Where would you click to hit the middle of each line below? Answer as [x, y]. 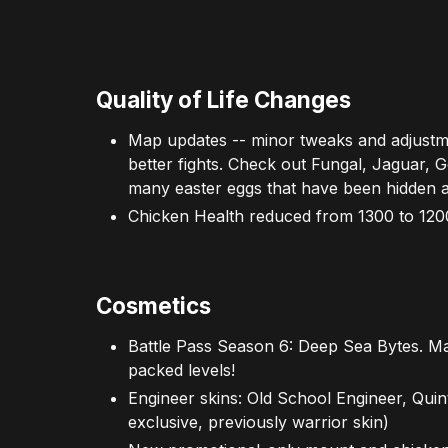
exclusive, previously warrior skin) [258, 422]
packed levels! [181, 370]
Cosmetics [153, 306]
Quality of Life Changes [223, 99]
